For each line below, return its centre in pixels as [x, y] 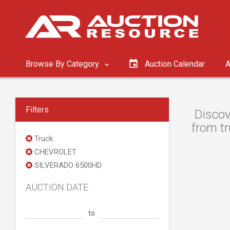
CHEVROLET [54, 152]
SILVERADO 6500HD [67, 165]
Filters [37, 110]
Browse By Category [63, 64]
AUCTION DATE [57, 187]
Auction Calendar [175, 64]
